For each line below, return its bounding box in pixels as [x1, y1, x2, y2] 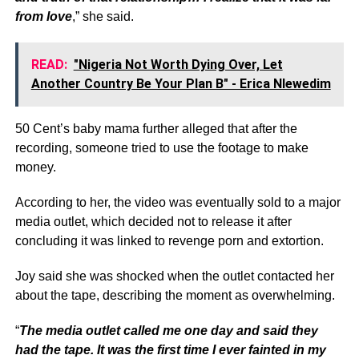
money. [14, 159, 56, 174]
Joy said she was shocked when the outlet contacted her [14, 268, 334, 283]
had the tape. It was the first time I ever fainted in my [14, 342, 326, 357]
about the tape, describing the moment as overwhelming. [14, 288, 335, 302]
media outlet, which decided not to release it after [14, 214, 292, 228]
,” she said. [71, 9, 134, 23]
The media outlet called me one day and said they [18, 323, 318, 337]
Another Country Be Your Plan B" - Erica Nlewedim [30, 75, 331, 91]
